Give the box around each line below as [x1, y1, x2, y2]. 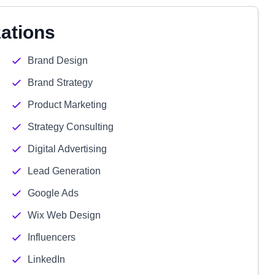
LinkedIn [27, 254, 65, 265]
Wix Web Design [27, 210, 101, 220]
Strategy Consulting [27, 122, 114, 132]
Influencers [27, 232, 76, 242]
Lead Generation [27, 166, 101, 176]
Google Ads [27, 188, 79, 198]
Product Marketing [27, 99, 107, 110]
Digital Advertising [27, 144, 107, 154]
